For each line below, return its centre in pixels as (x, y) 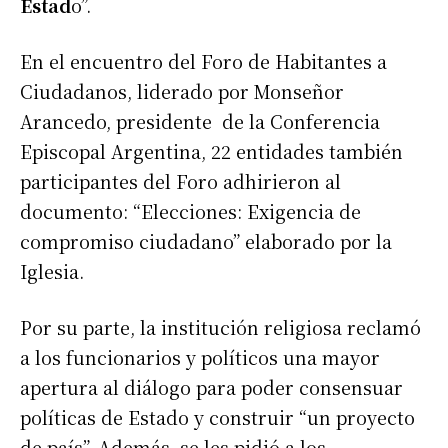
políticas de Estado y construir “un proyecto (217, 416)
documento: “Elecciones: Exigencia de (190, 210)
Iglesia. (52, 270)
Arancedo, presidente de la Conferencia (200, 120)
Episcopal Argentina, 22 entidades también (211, 150)
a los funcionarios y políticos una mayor (200, 356)
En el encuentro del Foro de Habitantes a (203, 60)
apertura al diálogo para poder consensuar (211, 386)
